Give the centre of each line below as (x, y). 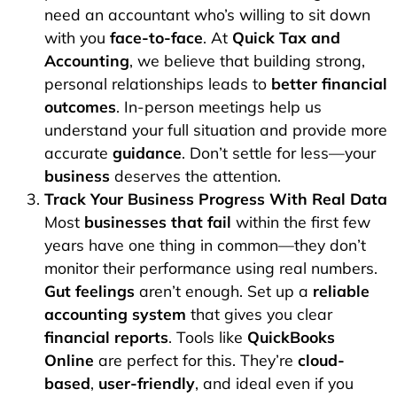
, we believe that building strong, (247, 61)
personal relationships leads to (158, 84)
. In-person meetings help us (219, 107)
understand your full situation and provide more (216, 130)
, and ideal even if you (274, 383)
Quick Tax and (286, 38)
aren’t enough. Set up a (224, 291)
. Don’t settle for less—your (279, 153)
